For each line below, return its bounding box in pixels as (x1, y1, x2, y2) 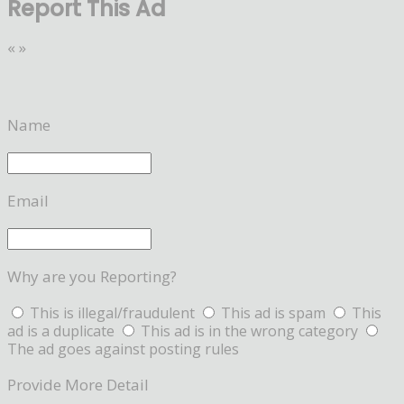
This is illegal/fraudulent (26, 302, 198, 323)
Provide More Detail (7, 373, 149, 395)
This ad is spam (221, 302, 329, 323)
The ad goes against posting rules (7, 338, 239, 359)
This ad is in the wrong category (141, 320, 362, 341)
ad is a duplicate (7, 320, 118, 341)
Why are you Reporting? (7, 265, 177, 287)
